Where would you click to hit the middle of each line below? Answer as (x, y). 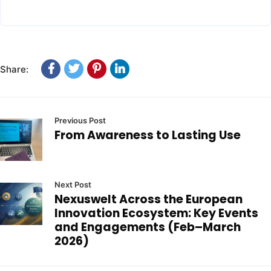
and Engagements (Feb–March (148, 227)
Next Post (73, 185)
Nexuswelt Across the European (149, 200)
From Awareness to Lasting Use (148, 135)
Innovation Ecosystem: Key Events (156, 214)
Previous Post (80, 121)
